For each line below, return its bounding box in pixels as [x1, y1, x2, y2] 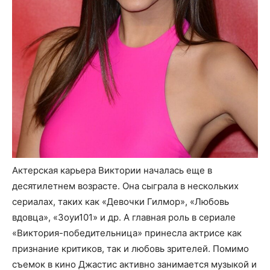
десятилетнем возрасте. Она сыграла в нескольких [12, 180, 239, 192]
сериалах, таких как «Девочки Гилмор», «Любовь [12, 196, 229, 208]
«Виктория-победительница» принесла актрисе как [12, 227, 242, 239]
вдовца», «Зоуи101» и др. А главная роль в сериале [12, 212, 236, 224]
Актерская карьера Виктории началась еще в [12, 165, 212, 177]
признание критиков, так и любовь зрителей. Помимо [12, 243, 249, 255]
